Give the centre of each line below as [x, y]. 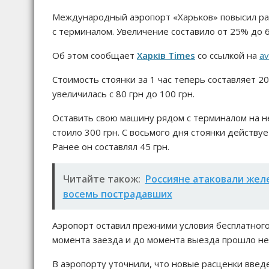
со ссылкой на [227, 56]
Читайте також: [101, 179]
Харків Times [166, 56]
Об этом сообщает [95, 56]
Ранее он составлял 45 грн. [111, 147]
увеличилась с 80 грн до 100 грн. [123, 94]
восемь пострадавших [117, 194]
